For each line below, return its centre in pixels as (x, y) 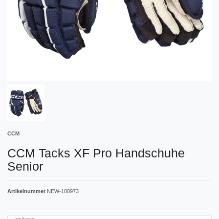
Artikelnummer (27, 191)
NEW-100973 (63, 191)
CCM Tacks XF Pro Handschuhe (96, 153)
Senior (25, 166)
